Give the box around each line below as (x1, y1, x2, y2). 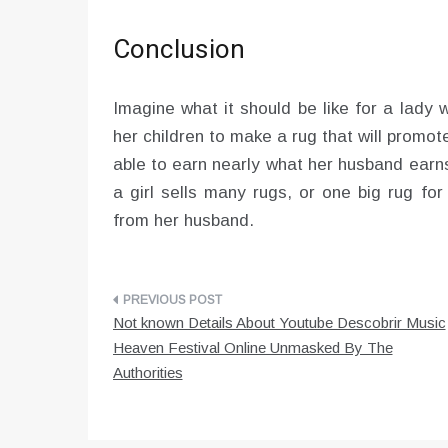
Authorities (112, 364, 183, 382)
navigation (111, 328, 236, 367)
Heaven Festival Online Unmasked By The (112, 339, 393, 357)
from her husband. (112, 211, 254, 231)
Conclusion (112, 31, 246, 70)
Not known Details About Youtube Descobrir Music (112, 314, 446, 332)
